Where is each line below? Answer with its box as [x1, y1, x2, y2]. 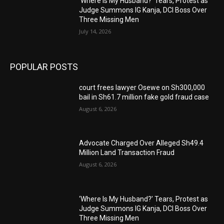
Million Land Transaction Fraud [79, 148, 175, 157]
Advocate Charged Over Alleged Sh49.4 [79, 139, 204, 147]
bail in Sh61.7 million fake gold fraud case [79, 92, 209, 101]
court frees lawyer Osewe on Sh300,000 [79, 83, 205, 91]
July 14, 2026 [79, 27, 111, 35]
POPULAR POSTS [10, 61, 78, 72]
